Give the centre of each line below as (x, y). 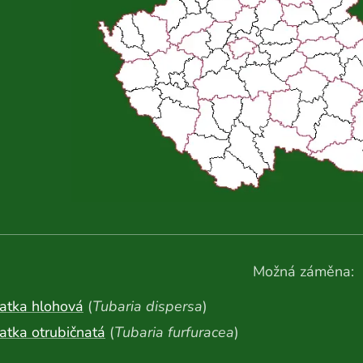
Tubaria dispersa (147, 307)
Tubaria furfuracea (174, 333)
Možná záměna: (303, 272)
